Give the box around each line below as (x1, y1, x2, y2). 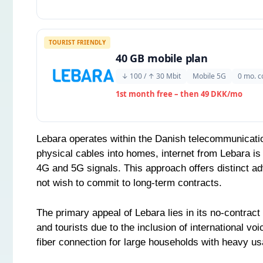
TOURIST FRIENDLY (49, 38, 106, 46)
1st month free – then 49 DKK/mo (116, 88, 242, 99)
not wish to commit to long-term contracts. (36, 177, 222, 188)
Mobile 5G (193, 70, 226, 81)
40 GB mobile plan (116, 50, 208, 65)
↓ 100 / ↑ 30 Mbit (122, 70, 181, 81)
